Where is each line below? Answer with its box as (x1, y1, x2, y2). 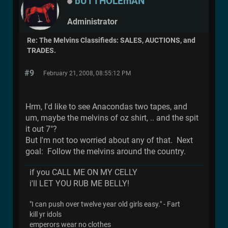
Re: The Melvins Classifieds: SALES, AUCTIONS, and (27, 36, 195, 45)
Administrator (67, 17, 118, 27)
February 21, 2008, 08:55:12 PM (43, 70, 131, 77)
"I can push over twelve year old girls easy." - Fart (30, 200, 180, 209)
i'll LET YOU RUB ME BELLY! (30, 179, 129, 189)
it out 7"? (25, 124, 59, 134)
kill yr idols (30, 210, 62, 219)
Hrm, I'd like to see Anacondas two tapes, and (25, 102, 187, 112)
